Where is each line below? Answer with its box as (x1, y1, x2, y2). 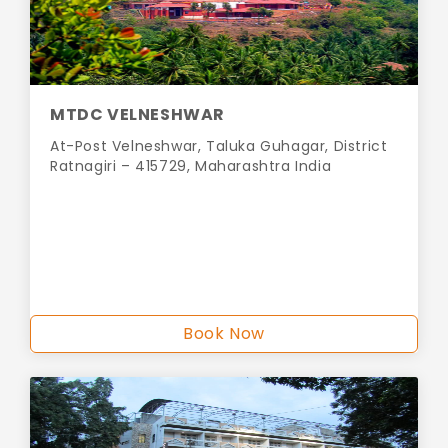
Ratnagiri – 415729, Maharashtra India (50, 156, 332, 177)
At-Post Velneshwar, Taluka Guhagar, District (50, 136, 388, 157)
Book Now (183, 322, 265, 346)
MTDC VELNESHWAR (50, 103, 225, 127)
